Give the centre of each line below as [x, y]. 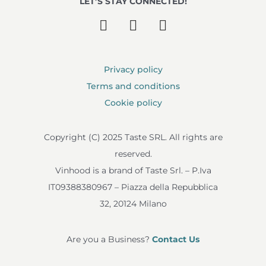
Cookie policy [133, 103]
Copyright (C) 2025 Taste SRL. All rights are [133, 137]
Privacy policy [133, 70]
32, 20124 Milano [133, 204]
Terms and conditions [133, 86]
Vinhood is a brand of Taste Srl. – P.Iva [133, 171]
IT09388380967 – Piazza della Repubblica [133, 187]
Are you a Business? [109, 240]
